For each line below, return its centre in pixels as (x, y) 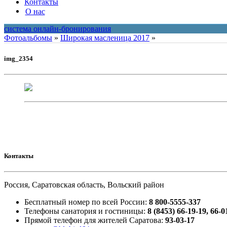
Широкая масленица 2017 (105, 38)
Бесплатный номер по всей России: (87, 202)
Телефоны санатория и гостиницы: (86, 211)
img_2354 (18, 58)
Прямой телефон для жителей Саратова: (95, 220)
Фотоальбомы (28, 38)
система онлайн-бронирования (58, 29)
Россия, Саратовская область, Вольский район (84, 185)
